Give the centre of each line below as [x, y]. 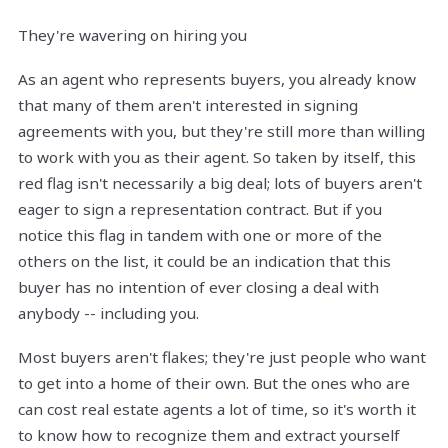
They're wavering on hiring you [132, 35]
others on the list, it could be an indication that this [204, 261]
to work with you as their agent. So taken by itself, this [217, 157]
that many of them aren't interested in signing [188, 105]
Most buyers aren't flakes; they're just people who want [222, 357]
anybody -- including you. [108, 313]
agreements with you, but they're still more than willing [221, 131]
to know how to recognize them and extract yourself [209, 435]
